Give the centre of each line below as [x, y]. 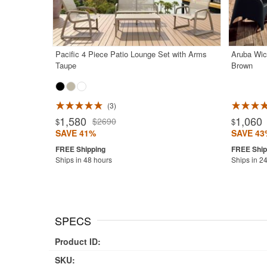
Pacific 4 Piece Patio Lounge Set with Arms [131, 54]
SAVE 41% [75, 133]
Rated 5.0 [65, 107]
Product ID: [78, 241]
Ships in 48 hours [83, 160]
